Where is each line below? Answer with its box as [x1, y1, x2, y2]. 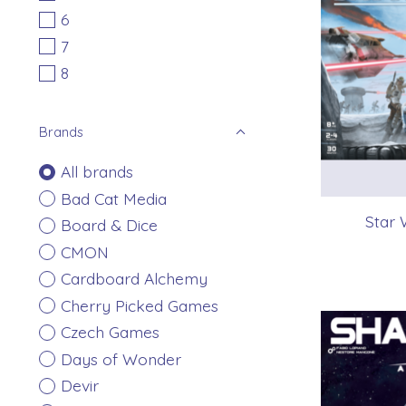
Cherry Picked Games [60, 295, 218, 315]
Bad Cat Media [60, 188, 167, 208]
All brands [60, 161, 133, 182]
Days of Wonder [60, 348, 181, 369]
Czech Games [60, 322, 159, 343]
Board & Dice [60, 215, 158, 236]
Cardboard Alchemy [60, 268, 208, 289]
